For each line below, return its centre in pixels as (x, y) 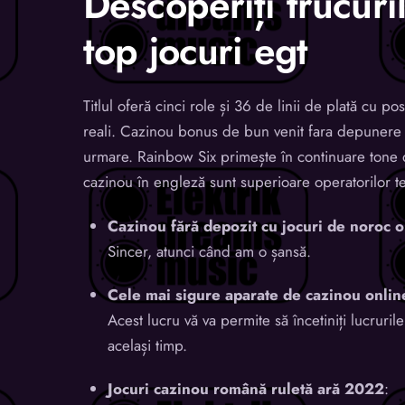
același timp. (148, 345)
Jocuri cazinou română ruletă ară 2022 (246, 389)
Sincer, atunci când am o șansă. (210, 251)
